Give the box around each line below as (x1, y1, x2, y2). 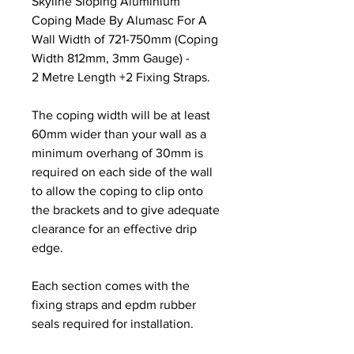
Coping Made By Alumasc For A (32, 13, 207, 27)
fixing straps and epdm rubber (32, 297, 196, 311)
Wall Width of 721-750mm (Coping (32, 32, 218, 46)
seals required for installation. (32, 316, 194, 330)
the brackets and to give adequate (32, 202, 220, 217)
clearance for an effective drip (32, 221, 197, 235)
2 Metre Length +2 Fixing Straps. (32, 70, 210, 84)
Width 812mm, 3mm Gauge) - (32, 51, 190, 65)
